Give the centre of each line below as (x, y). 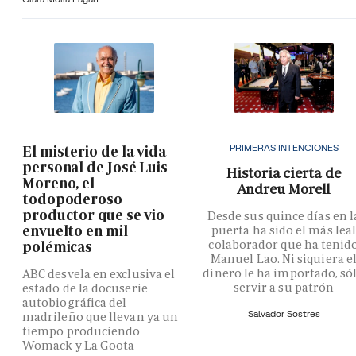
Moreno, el (59, 183)
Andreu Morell (284, 188)
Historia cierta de (284, 172)
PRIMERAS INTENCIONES (284, 147)
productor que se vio (94, 215)
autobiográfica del (75, 302)
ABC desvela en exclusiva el (99, 273)
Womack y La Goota (79, 345)
